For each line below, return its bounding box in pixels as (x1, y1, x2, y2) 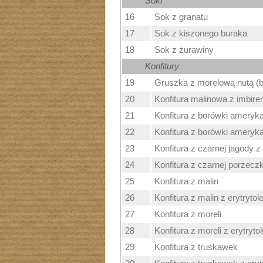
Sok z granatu (154, 12, 208, 22)
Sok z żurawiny (154, 45, 214, 55)
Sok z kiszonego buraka (154, 29, 247, 38)
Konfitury (144, 62, 179, 71)
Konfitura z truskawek (154, 242, 238, 252)
